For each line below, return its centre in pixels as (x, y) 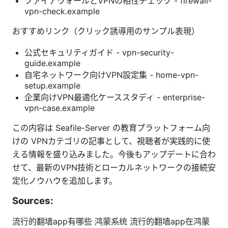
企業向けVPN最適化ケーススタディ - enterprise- (115, 97)
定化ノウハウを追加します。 (65, 180)
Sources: (33, 201)
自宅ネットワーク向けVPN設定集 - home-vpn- (111, 75)
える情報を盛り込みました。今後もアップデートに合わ (114, 154)
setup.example (52, 85)
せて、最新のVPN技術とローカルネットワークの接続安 (114, 167)
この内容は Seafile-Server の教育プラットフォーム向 (111, 127)
